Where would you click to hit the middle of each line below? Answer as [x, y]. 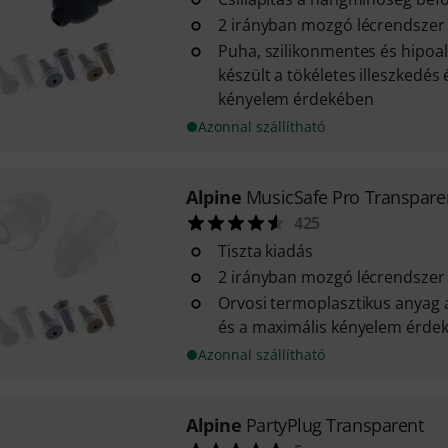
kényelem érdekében [295, 99]
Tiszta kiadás [265, 251]
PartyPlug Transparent [334, 425]
